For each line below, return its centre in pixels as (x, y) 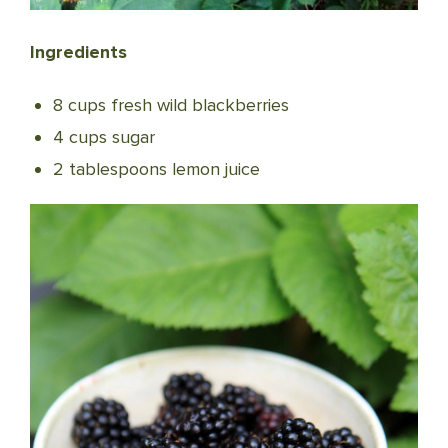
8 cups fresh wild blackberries (170, 105)
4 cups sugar (103, 137)
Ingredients (78, 52)
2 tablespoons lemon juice (156, 169)
